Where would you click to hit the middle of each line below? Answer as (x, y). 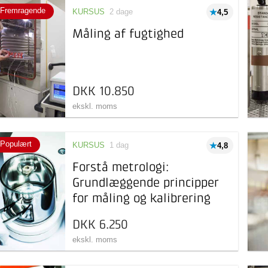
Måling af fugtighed (128, 34)
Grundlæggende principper (146, 183)
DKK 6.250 (100, 225)
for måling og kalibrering (142, 199)
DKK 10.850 (104, 92)
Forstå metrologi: (121, 168)
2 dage (121, 12)
